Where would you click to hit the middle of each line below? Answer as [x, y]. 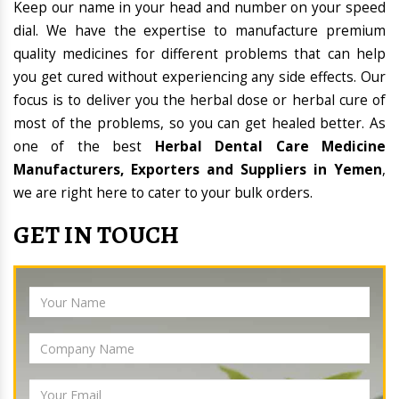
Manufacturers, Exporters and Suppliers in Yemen [198, 170]
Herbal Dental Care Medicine [270, 147]
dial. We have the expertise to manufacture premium [199, 31]
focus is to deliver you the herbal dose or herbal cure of [199, 101]
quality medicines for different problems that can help [199, 54]
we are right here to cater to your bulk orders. [163, 193]
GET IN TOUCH [97, 236]
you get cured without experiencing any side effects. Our [199, 77]
